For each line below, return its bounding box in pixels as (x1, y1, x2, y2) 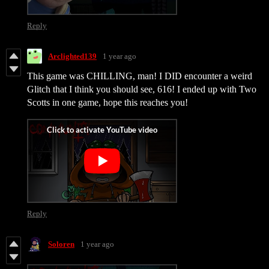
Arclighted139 (48, 51, 97, 61)
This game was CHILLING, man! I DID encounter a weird (27, 71, 252, 82)
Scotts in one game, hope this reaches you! (27, 97, 188, 108)
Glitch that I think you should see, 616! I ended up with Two (27, 84, 256, 95)
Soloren (48, 239, 74, 249)
